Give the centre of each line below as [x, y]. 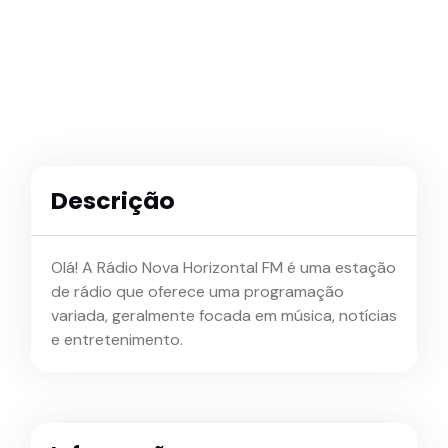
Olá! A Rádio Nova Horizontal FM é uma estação [223, 268]
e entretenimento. [117, 340]
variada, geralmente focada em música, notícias [224, 316]
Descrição [113, 201]
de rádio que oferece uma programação [197, 292]
